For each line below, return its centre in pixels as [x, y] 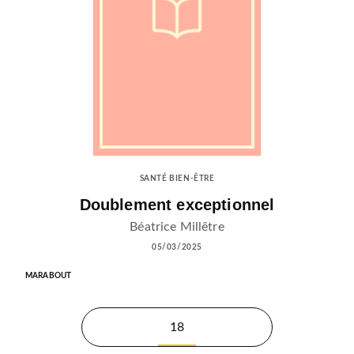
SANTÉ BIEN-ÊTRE [177, 178]
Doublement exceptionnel [177, 205]
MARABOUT [49, 276]
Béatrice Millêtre [177, 227]
